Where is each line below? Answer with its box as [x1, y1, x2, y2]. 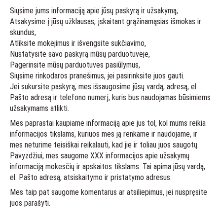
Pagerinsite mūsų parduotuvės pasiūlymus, [10, 60, 140, 70]
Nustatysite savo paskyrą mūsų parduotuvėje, [10, 49, 150, 59]
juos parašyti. [10, 198, 50, 208]
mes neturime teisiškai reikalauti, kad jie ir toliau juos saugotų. [10, 140, 199, 149]
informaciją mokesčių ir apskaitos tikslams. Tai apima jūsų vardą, [10, 162, 205, 171]
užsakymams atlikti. [10, 104, 69, 113]
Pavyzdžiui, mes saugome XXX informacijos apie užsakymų [10, 151, 189, 160]
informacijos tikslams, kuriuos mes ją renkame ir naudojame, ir [10, 129, 197, 139]
